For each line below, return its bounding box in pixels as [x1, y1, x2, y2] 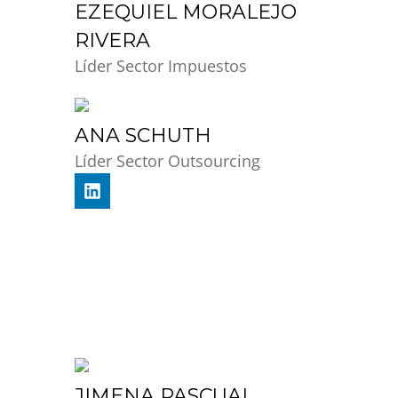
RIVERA [75, 28, 150, 53]
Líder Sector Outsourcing [75, 150, 260, 172]
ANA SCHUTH [75, 123, 211, 148]
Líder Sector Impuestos [75, 55, 247, 77]
